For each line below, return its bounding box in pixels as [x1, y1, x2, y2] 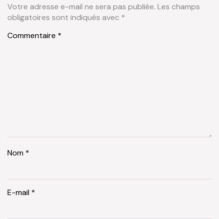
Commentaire [7, 30, 58, 41]
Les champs [157, 1, 200, 12]
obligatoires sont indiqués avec [7, 12, 121, 22]
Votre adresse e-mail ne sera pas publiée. [7, 1, 155, 12]
